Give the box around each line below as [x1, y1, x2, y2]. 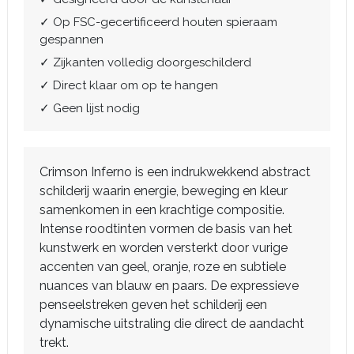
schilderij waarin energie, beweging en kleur [40, 183, 288, 199]
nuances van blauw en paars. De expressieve [40, 278, 299, 294]
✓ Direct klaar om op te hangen [40, 78, 218, 93]
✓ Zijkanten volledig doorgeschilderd [40, 55, 251, 70]
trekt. [40, 335, 69, 351]
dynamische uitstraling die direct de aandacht [40, 316, 304, 332]
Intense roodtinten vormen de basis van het [40, 221, 292, 237]
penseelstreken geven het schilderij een [40, 297, 267, 313]
